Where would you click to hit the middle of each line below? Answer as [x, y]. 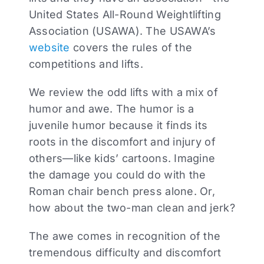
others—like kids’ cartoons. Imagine [122, 158]
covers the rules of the [131, 47]
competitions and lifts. [86, 64]
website [49, 47]
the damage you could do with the [117, 174]
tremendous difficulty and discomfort [125, 252]
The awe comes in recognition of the [125, 236]
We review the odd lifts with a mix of [123, 92]
